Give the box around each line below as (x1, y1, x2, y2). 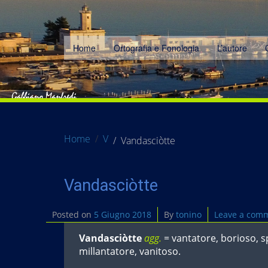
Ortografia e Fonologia (114, 42, 199, 54)
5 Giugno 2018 (94, 209, 151, 220)
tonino (176, 209, 202, 220)
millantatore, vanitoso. (79, 245, 181, 258)
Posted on (52, 209, 94, 220)
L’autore (217, 42, 247, 54)
